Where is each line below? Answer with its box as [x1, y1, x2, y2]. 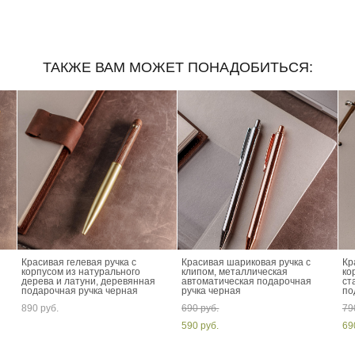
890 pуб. [21, 303, 59, 315]
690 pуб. [181, 303, 219, 315]
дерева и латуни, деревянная [21, 276, 155, 288]
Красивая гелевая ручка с [21, 257, 136, 269]
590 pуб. [181, 320, 219, 332]
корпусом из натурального [21, 266, 140, 278]
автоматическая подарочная [181, 276, 312, 288]
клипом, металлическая [181, 266, 288, 278]
